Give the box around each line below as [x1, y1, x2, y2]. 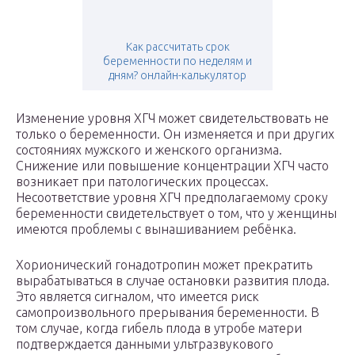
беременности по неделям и [103, 55, 252, 68]
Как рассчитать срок [125, 40, 230, 54]
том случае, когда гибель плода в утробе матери [16, 321, 302, 336]
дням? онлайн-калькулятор [109, 69, 246, 82]
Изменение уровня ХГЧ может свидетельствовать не [16, 111, 329, 126]
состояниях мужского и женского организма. [16, 143, 282, 158]
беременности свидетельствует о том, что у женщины [16, 206, 337, 221]
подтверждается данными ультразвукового [16, 337, 273, 352]
